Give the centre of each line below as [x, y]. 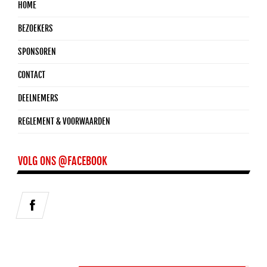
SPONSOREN [37, 51]
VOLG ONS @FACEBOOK [63, 161]
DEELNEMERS [38, 98]
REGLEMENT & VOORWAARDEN [64, 121]
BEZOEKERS [35, 28]
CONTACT [32, 74]
